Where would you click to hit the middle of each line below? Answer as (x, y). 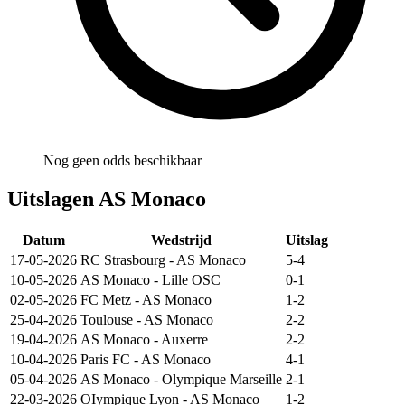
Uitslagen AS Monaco (107, 199)
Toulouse (107, 320)
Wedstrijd (181, 240)
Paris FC (105, 360)
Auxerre (184, 340)
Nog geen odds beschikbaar (122, 161)
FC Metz (106, 300)
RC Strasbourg (123, 260)
